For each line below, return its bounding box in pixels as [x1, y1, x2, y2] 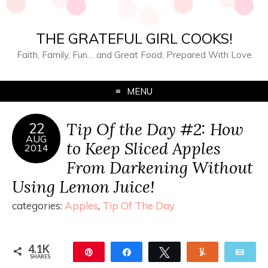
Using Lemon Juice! [12, 176, 154, 197]
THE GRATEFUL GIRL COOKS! [35, 29, 233, 47]
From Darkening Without [66, 157, 253, 178]
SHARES [30, 253, 50, 260]
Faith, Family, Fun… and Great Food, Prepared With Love [16, 49, 252, 60]
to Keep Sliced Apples [66, 138, 221, 159]
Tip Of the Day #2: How [66, 118, 243, 139]
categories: [12, 199, 65, 212]
